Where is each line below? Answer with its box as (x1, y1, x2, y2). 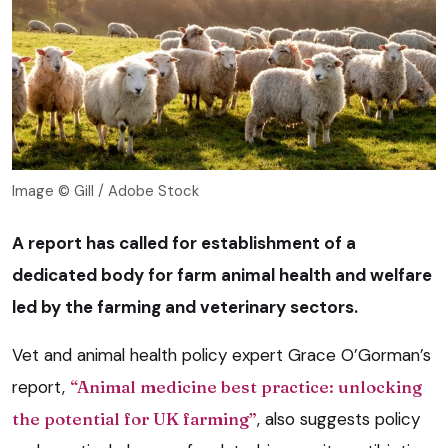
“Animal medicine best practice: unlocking (70, 375, 422, 397)
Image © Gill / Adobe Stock (12, 180, 199, 201)
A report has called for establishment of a (12, 231, 356, 254)
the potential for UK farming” (12, 407, 257, 429)
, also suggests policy (257, 407, 420, 430)
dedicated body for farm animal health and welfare (12, 263, 432, 286)
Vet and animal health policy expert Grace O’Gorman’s (12, 343, 431, 366)
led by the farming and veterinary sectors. (12, 295, 358, 318)
